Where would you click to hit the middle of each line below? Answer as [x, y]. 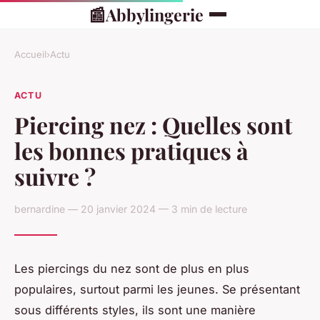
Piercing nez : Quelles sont [153, 124]
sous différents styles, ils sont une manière [135, 310]
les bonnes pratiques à [131, 150]
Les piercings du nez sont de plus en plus [132, 268]
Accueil [30, 54]
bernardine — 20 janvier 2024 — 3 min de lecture [131, 209]
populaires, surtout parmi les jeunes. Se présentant [157, 289]
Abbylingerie [154, 14]
